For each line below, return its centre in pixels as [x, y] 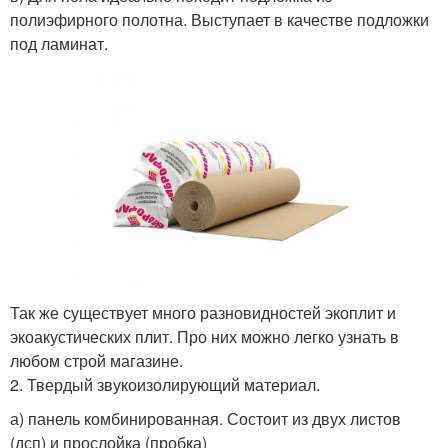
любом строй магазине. [96, 360]
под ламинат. [59, 43]
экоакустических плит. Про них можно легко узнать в [204, 336]
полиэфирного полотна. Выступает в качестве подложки [219, 19]
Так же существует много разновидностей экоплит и [203, 312]
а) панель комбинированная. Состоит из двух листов [205, 418]
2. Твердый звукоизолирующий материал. [165, 384]
